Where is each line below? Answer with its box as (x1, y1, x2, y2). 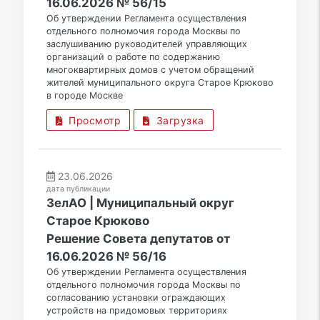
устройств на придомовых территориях (46, 305, 227, 316)
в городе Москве (46, 90, 123, 101)
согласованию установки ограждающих (46, 292, 226, 304)
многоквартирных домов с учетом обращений (46, 64, 254, 76)
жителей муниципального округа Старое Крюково (46, 77, 274, 89)
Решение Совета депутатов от (46, 231, 230, 246)
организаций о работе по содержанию (46, 51, 220, 63)
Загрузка (149, 114, 204, 127)
